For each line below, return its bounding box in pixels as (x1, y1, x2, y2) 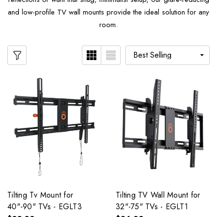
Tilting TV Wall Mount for (116, 189, 201, 201)
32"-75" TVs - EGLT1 (116, 201, 188, 212)
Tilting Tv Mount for (7, 189, 73, 201)
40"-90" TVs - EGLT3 (7, 201, 82, 212)
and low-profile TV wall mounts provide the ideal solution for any (8, 7, 209, 18)
